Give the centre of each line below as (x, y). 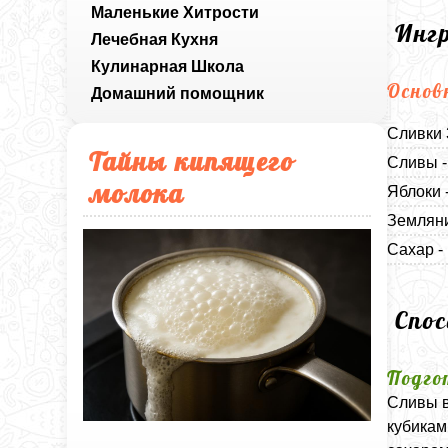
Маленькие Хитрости (175, 12)
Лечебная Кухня (155, 39)
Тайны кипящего (192, 161)
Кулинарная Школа (168, 66)
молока (137, 193)
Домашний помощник (178, 93)
